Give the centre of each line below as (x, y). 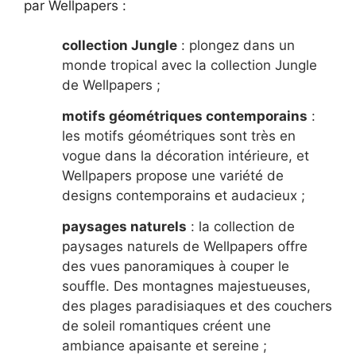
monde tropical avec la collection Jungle (190, 66)
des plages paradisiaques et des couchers (197, 306)
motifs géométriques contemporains (185, 116)
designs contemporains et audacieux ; (184, 196)
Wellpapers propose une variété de (173, 176)
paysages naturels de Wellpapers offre (185, 246)
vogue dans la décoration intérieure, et (186, 156)
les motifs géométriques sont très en (179, 136)
